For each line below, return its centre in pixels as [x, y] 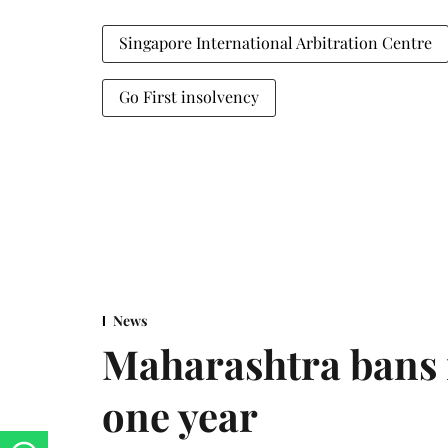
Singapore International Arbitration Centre [275, 42]
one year [180, 415]
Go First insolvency [189, 96]
